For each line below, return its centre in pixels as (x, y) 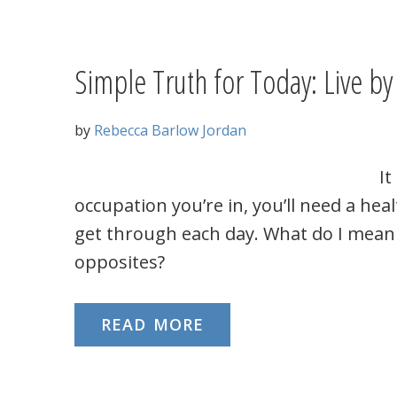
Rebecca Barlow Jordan (170, 130)
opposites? (120, 262)
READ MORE (152, 324)
